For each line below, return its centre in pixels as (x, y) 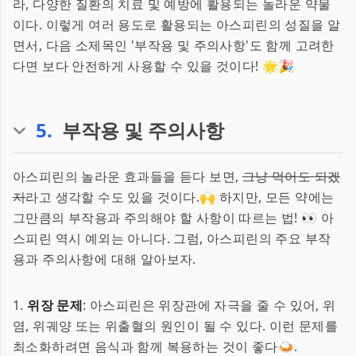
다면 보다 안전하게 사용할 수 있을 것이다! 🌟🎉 (154, 66)
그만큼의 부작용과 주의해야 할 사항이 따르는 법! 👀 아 (174, 218)
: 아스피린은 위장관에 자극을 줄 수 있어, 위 (209, 305)
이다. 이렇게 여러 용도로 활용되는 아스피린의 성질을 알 (177, 25)
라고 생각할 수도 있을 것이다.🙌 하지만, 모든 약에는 (180, 197)
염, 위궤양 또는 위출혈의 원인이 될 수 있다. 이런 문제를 (176, 326)
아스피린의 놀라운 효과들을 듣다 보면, (128, 176)
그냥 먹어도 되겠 (291, 176)
